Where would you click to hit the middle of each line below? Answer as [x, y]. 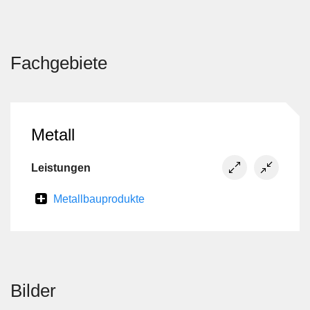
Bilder [33, 291]
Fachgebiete [59, 63]
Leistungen [61, 168]
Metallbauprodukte [99, 199]
